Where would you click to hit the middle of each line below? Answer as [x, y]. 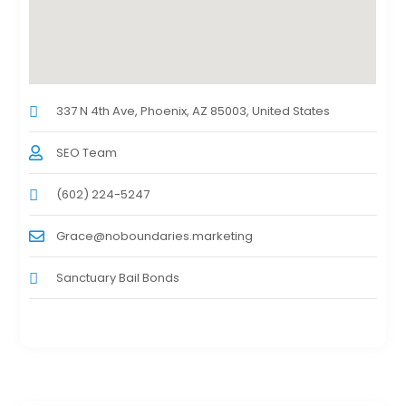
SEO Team [87, 153]
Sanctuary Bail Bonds [118, 278]
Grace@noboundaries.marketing [155, 237]
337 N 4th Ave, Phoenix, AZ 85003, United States [193, 111]
